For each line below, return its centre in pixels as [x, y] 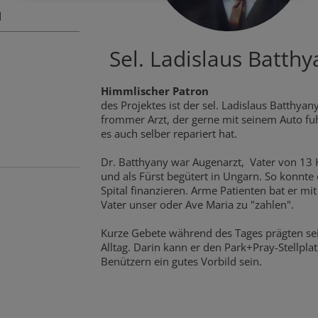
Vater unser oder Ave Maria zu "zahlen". [197, 204]
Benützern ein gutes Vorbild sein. [181, 261]
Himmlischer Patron [154, 91]
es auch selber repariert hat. [169, 133]
